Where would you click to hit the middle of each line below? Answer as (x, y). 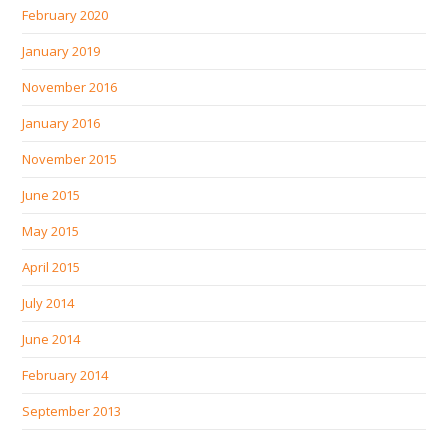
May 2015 (51, 230)
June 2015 (51, 194)
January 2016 (61, 122)
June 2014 (51, 338)
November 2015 (70, 158)
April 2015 (51, 266)
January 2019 (61, 50)
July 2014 (48, 302)
